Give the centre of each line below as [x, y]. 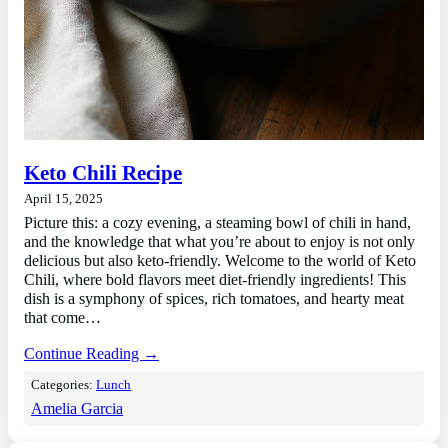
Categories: [64, 384]
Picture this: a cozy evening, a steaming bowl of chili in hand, [217, 223]
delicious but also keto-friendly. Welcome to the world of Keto [220, 261]
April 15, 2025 [63, 199]
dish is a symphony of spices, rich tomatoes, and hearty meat [214, 299]
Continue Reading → [91, 353]
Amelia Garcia [77, 408]
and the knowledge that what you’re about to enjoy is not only [219, 242]
